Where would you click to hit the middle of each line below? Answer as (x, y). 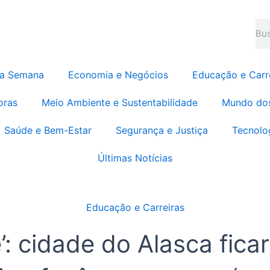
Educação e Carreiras (135, 207)
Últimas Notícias (135, 158)
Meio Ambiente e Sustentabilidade (119, 102)
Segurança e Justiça (162, 130)
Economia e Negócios (118, 74)
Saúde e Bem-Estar (48, 130)
